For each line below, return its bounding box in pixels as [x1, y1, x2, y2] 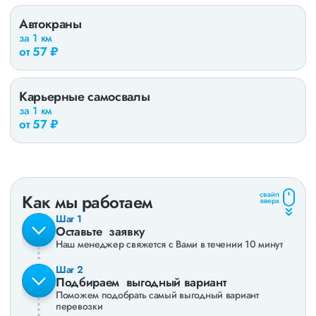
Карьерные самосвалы [19, 87, 150, 106]
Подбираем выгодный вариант [56, 274, 226, 291]
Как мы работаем [22, 190, 152, 214]
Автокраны [19, 15, 82, 33]
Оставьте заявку [56, 223, 145, 240]
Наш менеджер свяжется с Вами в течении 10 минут [56, 237, 283, 251]
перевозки [56, 299, 103, 313]
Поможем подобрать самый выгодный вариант [56, 288, 259, 302]
